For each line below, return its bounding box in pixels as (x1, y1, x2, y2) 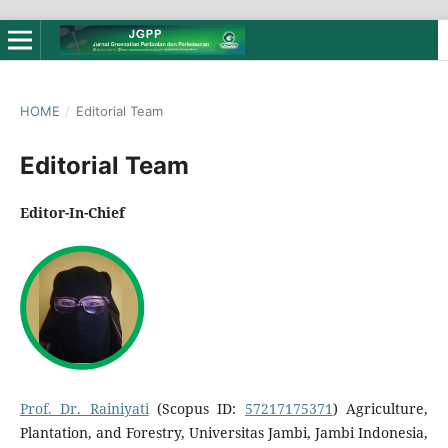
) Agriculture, (332, 399, 429, 419)
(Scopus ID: (148, 399, 245, 419)
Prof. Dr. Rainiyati (19, 399, 149, 419)
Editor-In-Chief (19, 202, 125, 222)
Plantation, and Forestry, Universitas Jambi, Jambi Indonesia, (19, 423, 429, 443)
